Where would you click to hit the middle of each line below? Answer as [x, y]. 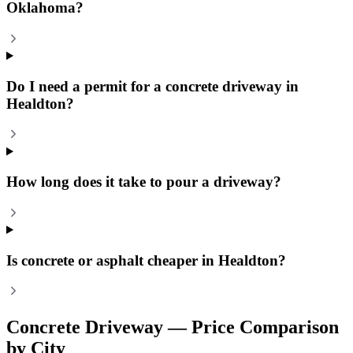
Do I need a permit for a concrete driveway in [152, 86]
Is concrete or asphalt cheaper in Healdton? [146, 260]
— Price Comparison [251, 327]
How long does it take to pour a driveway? [144, 182]
